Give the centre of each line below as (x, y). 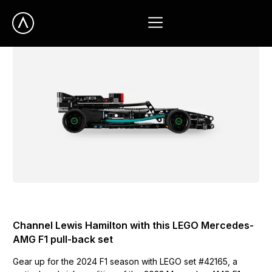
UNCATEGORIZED (44, 206)
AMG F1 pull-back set (63, 240)
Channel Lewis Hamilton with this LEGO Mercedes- (134, 226)
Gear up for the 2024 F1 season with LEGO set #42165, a (125, 262)
